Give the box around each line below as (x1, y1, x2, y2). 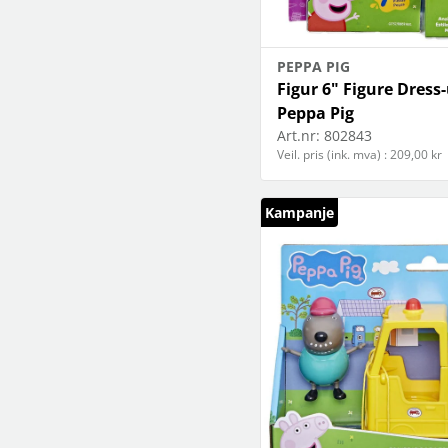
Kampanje (265, 202, 334, 222)
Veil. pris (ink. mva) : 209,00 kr (277, 145, 442, 163)
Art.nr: (277, 125, 320, 145)
